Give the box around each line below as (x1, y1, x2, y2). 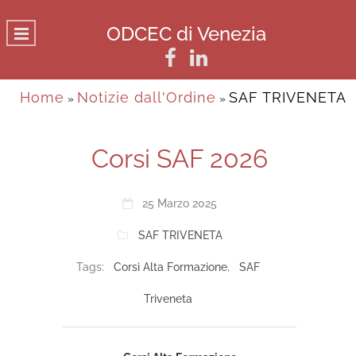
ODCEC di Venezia (106, 22, 266, 45)
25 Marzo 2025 (142, 197, 217, 210)
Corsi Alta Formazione (113, 261, 227, 273)
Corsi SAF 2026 (91, 144, 268, 173)
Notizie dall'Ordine (77, 89, 216, 106)
